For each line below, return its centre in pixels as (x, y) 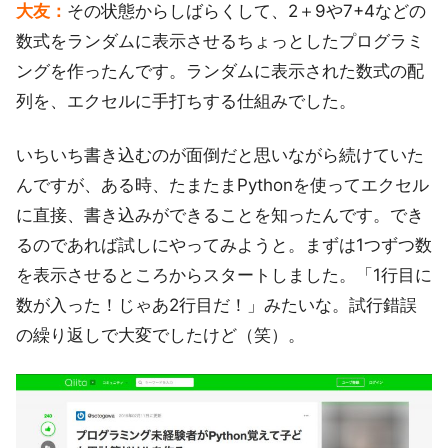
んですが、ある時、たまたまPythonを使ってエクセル (222, 185)
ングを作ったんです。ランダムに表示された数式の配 (220, 71)
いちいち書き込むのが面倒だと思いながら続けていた (220, 155)
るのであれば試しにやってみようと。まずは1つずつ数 (224, 245)
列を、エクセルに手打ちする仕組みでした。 (186, 101)
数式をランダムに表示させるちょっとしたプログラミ (220, 41)
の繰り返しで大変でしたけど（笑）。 (160, 335)
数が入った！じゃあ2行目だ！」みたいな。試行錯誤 (216, 305)
